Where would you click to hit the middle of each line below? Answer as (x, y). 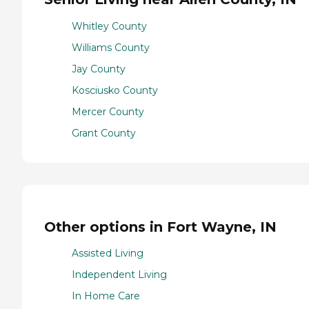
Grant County (104, 133)
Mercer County (108, 111)
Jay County (99, 69)
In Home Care (106, 296)
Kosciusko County (115, 90)
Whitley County (109, 26)
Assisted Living (108, 253)
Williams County (111, 47)
